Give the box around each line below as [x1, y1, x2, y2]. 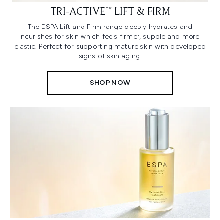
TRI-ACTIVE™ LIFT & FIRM [50, 6, 170, 18]
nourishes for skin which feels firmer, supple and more [20, 32, 200, 41]
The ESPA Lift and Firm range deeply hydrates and [27, 22, 192, 31]
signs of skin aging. [78, 52, 142, 60]
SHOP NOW [89, 78, 131, 87]
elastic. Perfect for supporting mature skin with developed [14, 42, 206, 51]
